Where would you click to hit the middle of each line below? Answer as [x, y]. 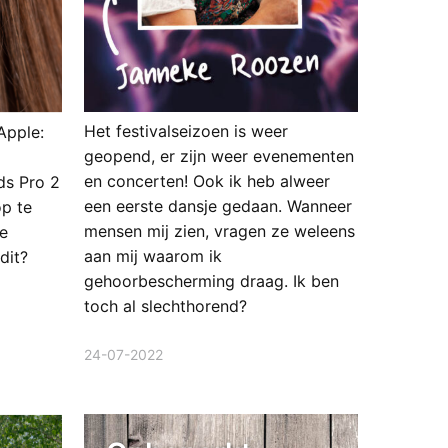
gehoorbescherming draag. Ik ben [211, 281]
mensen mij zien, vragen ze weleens [219, 231]
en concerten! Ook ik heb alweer [206, 181]
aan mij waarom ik [152, 256]
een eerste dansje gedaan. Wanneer [217, 206]
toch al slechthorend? [165, 306]
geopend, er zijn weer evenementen [218, 156]
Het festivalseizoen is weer [185, 131]
